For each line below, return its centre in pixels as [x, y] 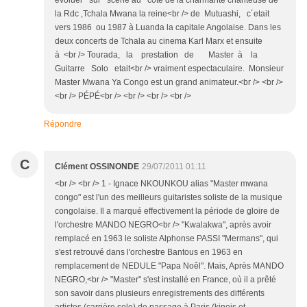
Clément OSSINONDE [97, 166]
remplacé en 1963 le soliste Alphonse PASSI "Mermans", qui [167, 238]
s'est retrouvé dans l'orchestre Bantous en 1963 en [149, 252]
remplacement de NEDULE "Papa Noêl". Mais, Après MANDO [169, 266]
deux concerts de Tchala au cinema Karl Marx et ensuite [161, 41]
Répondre [63, 124]
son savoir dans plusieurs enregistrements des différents [160, 293]
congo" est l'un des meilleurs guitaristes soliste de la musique [169, 197]
